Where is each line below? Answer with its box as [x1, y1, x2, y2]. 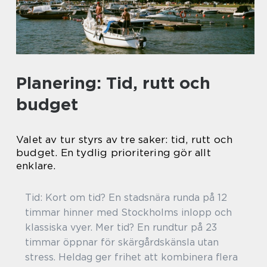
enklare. [16, 159, 56, 172]
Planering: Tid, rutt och [16, 72, 210, 93]
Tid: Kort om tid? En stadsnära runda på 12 [25, 191, 227, 203]
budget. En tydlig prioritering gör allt [16, 146, 211, 159]
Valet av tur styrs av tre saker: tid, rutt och [16, 133, 233, 145]
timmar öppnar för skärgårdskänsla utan [25, 236, 219, 248]
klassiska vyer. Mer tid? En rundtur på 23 [25, 221, 217, 233]
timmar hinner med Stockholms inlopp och [25, 206, 232, 218]
